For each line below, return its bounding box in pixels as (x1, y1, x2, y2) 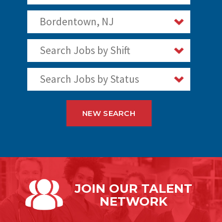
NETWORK (99, 194, 167, 209)
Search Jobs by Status (39, 72, 139, 86)
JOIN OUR (74, 181, 141, 196)
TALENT (141, 181, 192, 196)
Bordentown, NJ (39, 15, 114, 29)
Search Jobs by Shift (39, 44, 130, 57)
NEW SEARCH (82, 109, 135, 118)
